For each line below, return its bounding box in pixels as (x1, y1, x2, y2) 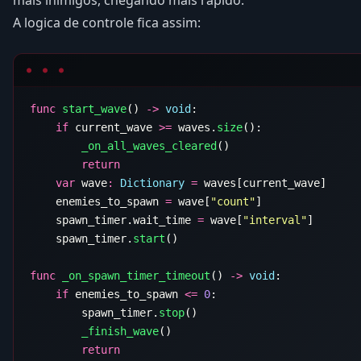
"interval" (243, 213, 307, 226)
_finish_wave (30, 324, 159, 338)
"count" (210, 194, 255, 208)
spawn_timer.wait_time (30, 213, 197, 226)
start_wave (56, 102, 127, 115)
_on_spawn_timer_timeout (56, 268, 210, 282)
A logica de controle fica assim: (13, 13, 201, 31)
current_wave (68, 120, 159, 134)
